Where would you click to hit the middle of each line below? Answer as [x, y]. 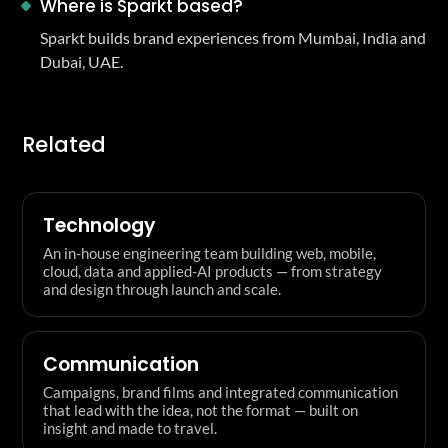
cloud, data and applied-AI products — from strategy [212, 270]
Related [64, 144]
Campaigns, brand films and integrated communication [220, 391]
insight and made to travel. [130, 427]
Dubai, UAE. [81, 61]
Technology [99, 225]
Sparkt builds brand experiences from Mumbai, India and [233, 37]
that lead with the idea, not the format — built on [200, 409]
